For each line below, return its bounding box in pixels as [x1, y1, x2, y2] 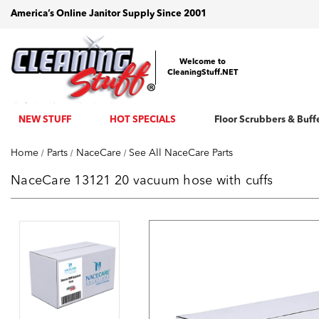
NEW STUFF [19, 115, 71, 125]
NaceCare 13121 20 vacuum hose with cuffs [11, 174, 273, 187]
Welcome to [179, 58, 226, 66]
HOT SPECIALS [109, 115, 176, 125]
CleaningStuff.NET [167, 69, 238, 77]
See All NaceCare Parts [129, 148, 234, 158]
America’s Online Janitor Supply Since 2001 [11, 9, 206, 19]
